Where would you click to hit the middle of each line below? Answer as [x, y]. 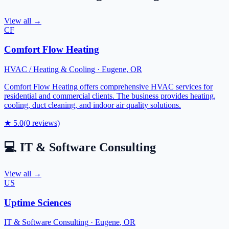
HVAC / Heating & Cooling [50, 70]
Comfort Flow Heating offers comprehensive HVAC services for [108, 87]
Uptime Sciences [38, 202]
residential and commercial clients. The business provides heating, [110, 96]
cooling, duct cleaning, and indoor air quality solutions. [93, 105]
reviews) [45, 123]
